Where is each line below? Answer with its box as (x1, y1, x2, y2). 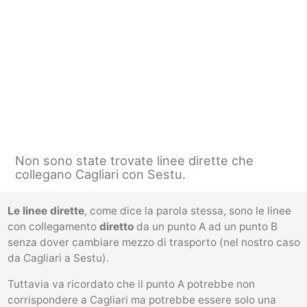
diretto (99, 219, 134, 233)
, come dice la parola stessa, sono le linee (84, 204, 291, 217)
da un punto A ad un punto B (133, 219, 278, 233)
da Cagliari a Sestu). (7, 251, 109, 265)
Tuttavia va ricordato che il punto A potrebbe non (7, 277, 255, 291)
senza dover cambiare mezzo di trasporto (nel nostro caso (7, 235, 300, 249)
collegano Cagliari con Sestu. (15, 166, 186, 182)
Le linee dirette (7, 204, 84, 217)
